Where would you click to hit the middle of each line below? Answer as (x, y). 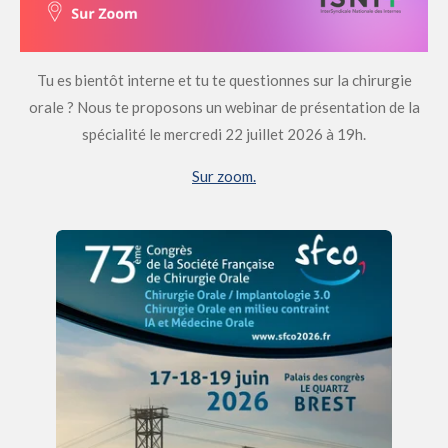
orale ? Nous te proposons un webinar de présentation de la (224, 107)
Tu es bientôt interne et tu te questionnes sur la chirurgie (224, 80)
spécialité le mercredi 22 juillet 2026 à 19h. (224, 134)
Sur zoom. (224, 176)
